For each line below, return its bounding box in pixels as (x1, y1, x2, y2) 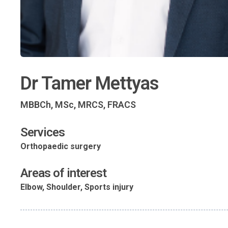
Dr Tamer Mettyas (20, 72, 159, 94)
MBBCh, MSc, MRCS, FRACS (20, 99, 136, 110)
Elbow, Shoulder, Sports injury (20, 182, 133, 192)
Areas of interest (20, 165, 106, 180)
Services (20, 125, 65, 139)
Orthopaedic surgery (20, 141, 101, 151)
